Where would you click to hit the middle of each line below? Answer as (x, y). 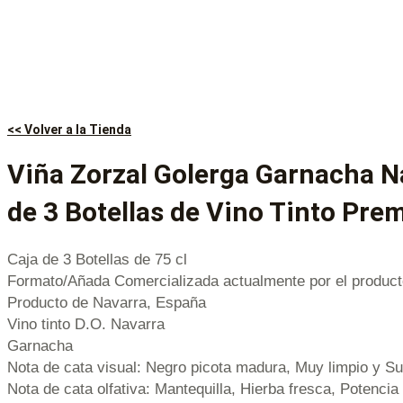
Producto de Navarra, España (107, 302)
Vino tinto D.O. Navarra (86, 324)
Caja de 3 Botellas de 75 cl (97, 259)
